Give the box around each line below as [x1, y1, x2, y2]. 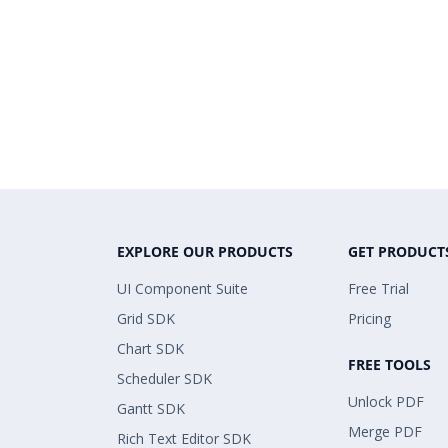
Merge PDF [348, 421, 422, 441]
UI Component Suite [117, 278, 248, 298]
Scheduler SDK [117, 368, 212, 388]
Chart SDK [117, 338, 184, 358]
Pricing [348, 308, 391, 328]
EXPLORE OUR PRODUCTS [117, 241, 293, 261]
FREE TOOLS [348, 354, 431, 374]
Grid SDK [117, 308, 175, 328]
